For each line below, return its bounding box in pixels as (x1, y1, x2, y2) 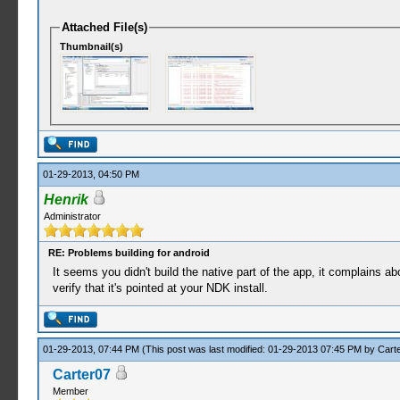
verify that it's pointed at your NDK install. (52, 281, 268, 295)
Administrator (43, 211, 101, 221)
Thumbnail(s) (60, 40, 124, 52)
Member (52, 386, 88, 396)
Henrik (43, 192, 88, 207)
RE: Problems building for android (47, 247, 210, 258)
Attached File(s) (62, 21, 148, 34)
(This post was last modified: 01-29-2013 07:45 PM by (141, 344, 378, 354)
